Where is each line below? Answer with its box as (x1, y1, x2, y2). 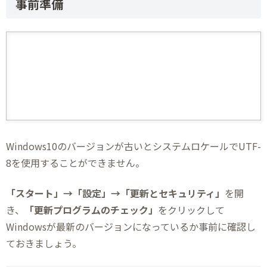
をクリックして (158, 202, 225, 217)
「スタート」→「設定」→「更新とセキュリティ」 (6, 185, 225, 200)
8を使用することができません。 (6, 156, 145, 170)
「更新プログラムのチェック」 (24, 202, 158, 217)
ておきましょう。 (6, 235, 82, 250)
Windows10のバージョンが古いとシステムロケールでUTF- (6, 139, 261, 154)
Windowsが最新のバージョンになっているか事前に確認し (6, 219, 256, 234)
